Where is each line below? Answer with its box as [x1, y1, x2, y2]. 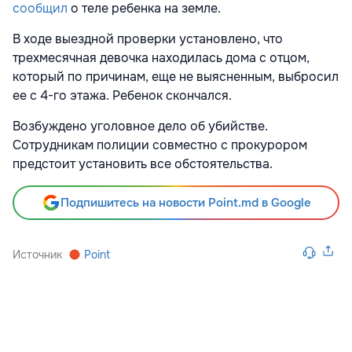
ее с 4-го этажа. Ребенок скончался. [13, 87, 232, 104]
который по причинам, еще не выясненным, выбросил [13, 68, 339, 86]
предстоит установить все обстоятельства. [13, 156, 273, 173]
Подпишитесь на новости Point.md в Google [60, 195, 311, 211]
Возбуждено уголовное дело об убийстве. [13, 118, 268, 135]
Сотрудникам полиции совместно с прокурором [13, 137, 307, 154]
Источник [13, 247, 62, 262]
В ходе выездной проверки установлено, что [13, 31, 283, 48]
